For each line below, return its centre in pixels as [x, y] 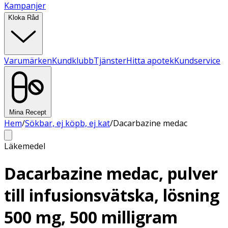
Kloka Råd [23, 18]
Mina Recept [28, 112]
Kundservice [197, 61]
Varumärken [28, 61]
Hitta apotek [150, 61]
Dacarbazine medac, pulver [111, 174]
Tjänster [110, 61]
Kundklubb [73, 61]
